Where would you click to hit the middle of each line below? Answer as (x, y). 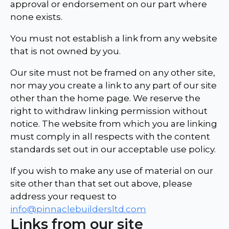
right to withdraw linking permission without (109, 111)
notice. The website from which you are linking (114, 124)
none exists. (36, 17)
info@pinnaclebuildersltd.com (78, 209)
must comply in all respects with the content (110, 137)
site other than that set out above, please (101, 184)
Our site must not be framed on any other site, (113, 73)
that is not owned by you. (65, 51)
